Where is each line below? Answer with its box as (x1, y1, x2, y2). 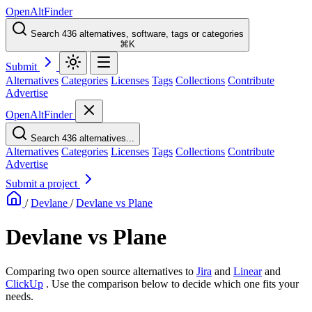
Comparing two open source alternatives (6, 265, 185, 277)
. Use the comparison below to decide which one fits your (46, 277, 299, 290)
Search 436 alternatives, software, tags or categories (31, 29, 244, 39)
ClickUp (6, 277, 43, 290)
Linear (233, 265, 262, 277)
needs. (6, 290, 33, 302)
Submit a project (6, 178, 80, 189)
